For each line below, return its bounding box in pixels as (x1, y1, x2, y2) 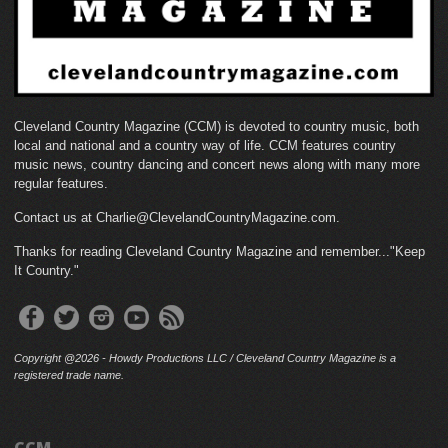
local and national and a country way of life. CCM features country (14, 138, 396, 153)
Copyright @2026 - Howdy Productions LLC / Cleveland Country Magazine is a (14, 352, 396, 364)
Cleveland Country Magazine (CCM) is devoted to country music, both (14, 119, 419, 134)
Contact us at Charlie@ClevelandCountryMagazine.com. (14, 210, 340, 225)
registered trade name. (14, 369, 124, 381)
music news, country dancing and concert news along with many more (14, 157, 420, 172)
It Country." (14, 263, 79, 278)
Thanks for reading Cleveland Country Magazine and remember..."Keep (14, 244, 425, 259)
